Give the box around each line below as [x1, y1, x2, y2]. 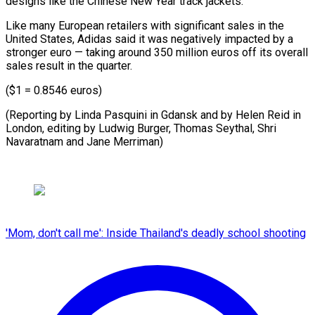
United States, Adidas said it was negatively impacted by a [6, 32, 293, 46]
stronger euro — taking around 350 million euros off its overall [6, 45, 308, 59]
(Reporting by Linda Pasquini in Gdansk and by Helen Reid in [6, 108, 301, 122]
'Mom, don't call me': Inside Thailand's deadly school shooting [6, 226, 306, 240]
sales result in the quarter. [6, 58, 132, 72]
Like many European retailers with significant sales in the [6, 18, 284, 32]
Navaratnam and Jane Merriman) [6, 134, 163, 148]
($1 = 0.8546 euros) [6, 83, 102, 97]
